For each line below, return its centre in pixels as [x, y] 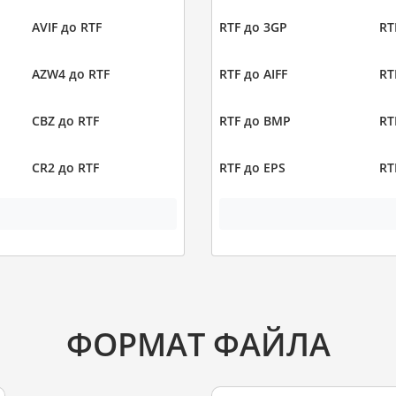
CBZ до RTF [65, 121]
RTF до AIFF [253, 74]
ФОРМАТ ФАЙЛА [198, 343]
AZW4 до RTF [70, 74]
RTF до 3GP [253, 27]
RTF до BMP [255, 121]
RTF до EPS [252, 168]
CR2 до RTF [65, 168]
